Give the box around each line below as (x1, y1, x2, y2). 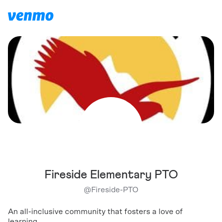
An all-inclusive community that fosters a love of (8, 208, 183, 216)
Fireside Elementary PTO (44, 169, 178, 181)
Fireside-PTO (91, 186, 138, 194)
